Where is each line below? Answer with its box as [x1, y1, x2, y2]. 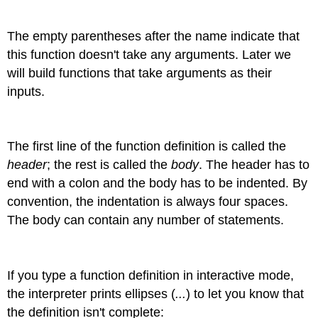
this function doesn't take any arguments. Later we [7, 47, 292, 62]
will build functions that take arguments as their [7, 65, 273, 80]
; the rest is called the [47, 158, 172, 172]
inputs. [7, 84, 45, 99]
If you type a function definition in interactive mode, [7, 268, 295, 283]
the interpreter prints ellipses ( [7, 286, 176, 301]
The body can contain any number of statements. [7, 213, 285, 228]
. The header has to [199, 158, 310, 172]
